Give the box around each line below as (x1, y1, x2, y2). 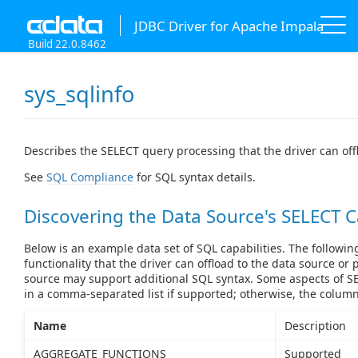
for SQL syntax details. (133, 169, 256, 185)
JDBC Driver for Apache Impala (133, 16, 324, 35)
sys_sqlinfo (24, 79, 134, 109)
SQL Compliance (46, 169, 133, 185)
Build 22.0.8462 (28, 37, 106, 51)
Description (284, 317, 346, 333)
